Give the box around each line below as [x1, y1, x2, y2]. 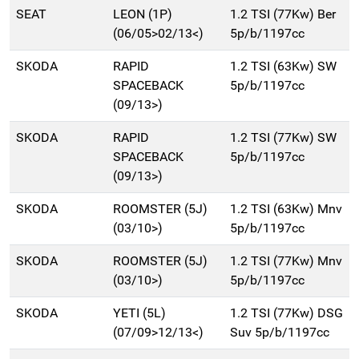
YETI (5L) [113, 305, 166, 321]
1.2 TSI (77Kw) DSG [230, 305, 343, 321]
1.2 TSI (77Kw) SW [230, 130, 337, 146]
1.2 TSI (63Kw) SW [230, 58, 337, 75]
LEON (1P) [113, 6, 172, 22]
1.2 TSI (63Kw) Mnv [230, 201, 342, 217]
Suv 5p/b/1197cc [230, 325, 329, 341]
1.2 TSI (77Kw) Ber [230, 6, 336, 22]
